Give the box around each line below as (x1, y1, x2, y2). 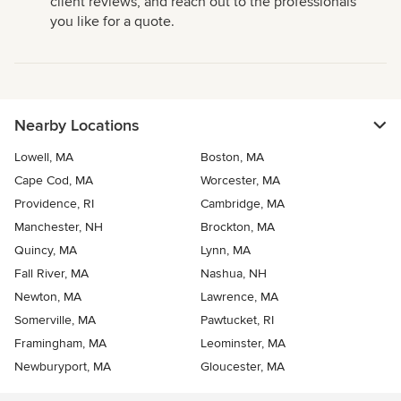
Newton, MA (14, 289, 81, 305)
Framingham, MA (14, 336, 107, 352)
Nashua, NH (200, 266, 267, 282)
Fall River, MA (14, 266, 89, 282)
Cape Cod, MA (14, 173, 93, 189)
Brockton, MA (200, 219, 275, 235)
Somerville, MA (14, 312, 96, 328)
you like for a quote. (50, 13, 175, 31)
